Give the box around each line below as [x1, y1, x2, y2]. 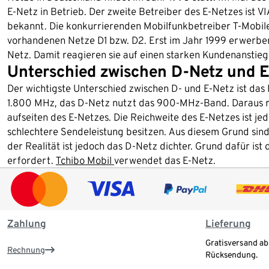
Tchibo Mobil [56, 154, 114, 166]
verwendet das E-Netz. [114, 154, 216, 166]
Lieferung [205, 217, 251, 230]
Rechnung [7, 245, 45, 255]
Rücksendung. [205, 250, 258, 260]
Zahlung [7, 217, 46, 230]
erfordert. [7, 154, 56, 166]
